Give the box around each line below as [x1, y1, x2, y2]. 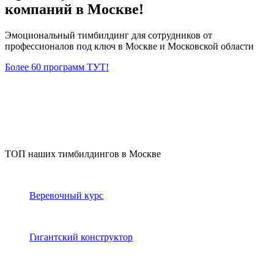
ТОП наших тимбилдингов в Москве [5, 148, 161, 159]
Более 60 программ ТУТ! [5, 61, 109, 72]
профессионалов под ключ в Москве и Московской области [5, 40, 254, 51]
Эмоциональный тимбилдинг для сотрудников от [5, 29, 212, 40]
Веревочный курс [29, 190, 103, 201]
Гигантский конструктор [29, 231, 133, 242]
